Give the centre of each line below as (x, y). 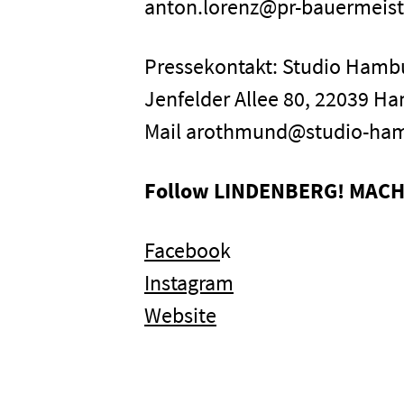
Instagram (189, 283)
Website (180, 315)
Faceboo (182, 250)
